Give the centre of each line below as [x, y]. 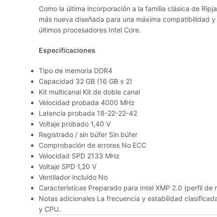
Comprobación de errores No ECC [93, 145]
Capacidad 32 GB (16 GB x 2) [85, 81]
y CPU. [50, 209]
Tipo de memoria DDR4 [76, 70]
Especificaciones [67, 50]
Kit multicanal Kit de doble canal [89, 92]
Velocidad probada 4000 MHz [87, 102]
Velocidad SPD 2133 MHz [79, 156]
